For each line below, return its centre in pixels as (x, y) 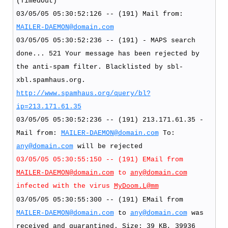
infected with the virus (65, 186)
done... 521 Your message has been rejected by (108, 53)
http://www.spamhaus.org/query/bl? (83, 93)
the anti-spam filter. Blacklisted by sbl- (99, 67)
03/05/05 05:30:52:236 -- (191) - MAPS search (106, 40)
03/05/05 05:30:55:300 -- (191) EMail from (99, 199)
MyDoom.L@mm (136, 186)
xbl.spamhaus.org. (51, 80)
